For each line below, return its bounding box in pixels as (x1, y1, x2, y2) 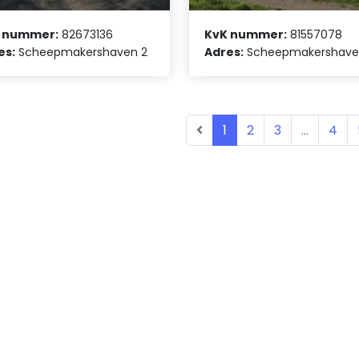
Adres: (204, 44, 244, 61)
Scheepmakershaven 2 (15, 44, 148, 61)
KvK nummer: (204, 26, 288, 43)
